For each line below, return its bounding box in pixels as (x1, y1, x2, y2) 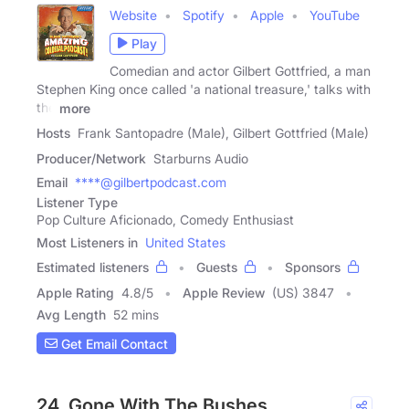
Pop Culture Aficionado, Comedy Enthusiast (37, 212, 294, 228)
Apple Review (183, 285, 265, 301)
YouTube (309, 6, 360, 23)
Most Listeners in (37, 235, 138, 251)
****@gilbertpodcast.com (75, 174, 226, 191)
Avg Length (37, 307, 106, 323)
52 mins (113, 307, 159, 323)
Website (110, 6, 157, 23)
